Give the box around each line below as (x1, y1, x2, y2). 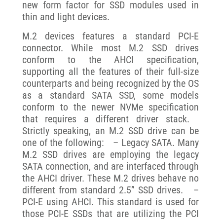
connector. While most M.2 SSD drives (22, 41, 199, 54)
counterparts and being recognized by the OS (22, 77, 199, 89)
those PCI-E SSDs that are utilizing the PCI (22, 207, 199, 220)
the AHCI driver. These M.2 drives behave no (22, 172, 199, 184)
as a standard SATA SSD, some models (22, 89, 199, 101)
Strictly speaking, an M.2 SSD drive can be (22, 124, 199, 137)
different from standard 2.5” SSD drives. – (22, 184, 199, 196)
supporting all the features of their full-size (22, 65, 199, 77)
